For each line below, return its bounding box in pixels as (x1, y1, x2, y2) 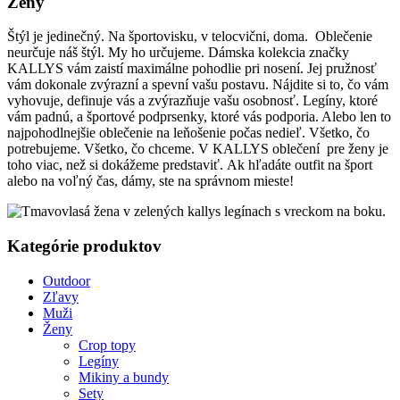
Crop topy (79, 337, 136, 353)
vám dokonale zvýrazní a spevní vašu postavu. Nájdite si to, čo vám (7, 77, 388, 93)
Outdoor (43, 272, 90, 288)
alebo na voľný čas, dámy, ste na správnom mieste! (7, 173, 294, 189)
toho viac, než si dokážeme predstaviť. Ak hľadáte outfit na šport (7, 157, 372, 173)
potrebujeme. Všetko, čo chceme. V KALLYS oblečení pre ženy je (7, 141, 388, 157)
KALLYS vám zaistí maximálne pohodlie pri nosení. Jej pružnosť (7, 61, 377, 77)
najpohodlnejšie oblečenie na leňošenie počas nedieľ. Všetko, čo (7, 125, 370, 141)
